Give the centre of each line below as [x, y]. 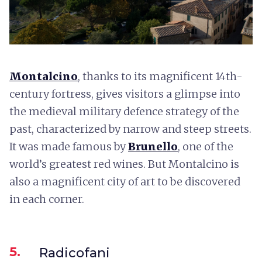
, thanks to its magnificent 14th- [160, 76]
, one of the [206, 146]
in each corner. [47, 199]
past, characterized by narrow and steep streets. [130, 129]
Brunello [153, 146]
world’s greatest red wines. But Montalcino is [124, 164]
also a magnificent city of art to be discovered [125, 181]
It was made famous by [69, 146]
